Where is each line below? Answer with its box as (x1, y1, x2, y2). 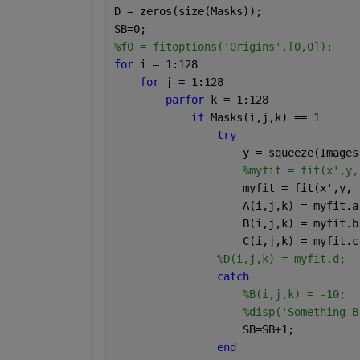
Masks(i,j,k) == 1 (210, 110, 320, 124)
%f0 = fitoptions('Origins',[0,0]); (113, 39, 333, 53)
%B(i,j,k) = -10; (242, 287, 346, 301)
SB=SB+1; (113, 322, 294, 336)
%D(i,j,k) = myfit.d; (216, 252, 346, 265)
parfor (165, 92, 211, 106)
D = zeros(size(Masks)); (113, 4, 262, 18)
